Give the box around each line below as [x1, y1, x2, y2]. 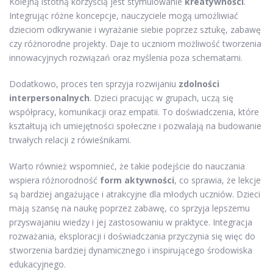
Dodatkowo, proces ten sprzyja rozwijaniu [9, 78, 179, 90]
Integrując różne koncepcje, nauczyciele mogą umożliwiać [9, 10, 238, 22]
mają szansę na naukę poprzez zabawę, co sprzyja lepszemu [9, 202, 250, 214]
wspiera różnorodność [9, 174, 100, 186]
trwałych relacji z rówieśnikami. [9, 134, 131, 146]
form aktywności [100, 174, 174, 186]
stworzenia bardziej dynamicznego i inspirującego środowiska [9, 244, 252, 257]
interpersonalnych [9, 92, 90, 104]
